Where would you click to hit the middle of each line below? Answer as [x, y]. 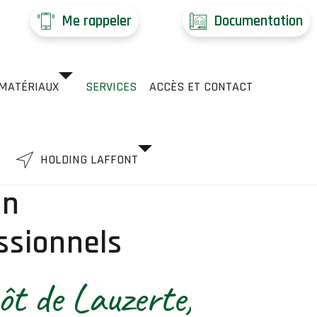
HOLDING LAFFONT [90, 160]
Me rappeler [96, 21]
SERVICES [111, 87]
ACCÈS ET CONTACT [201, 87]
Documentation [258, 21]
